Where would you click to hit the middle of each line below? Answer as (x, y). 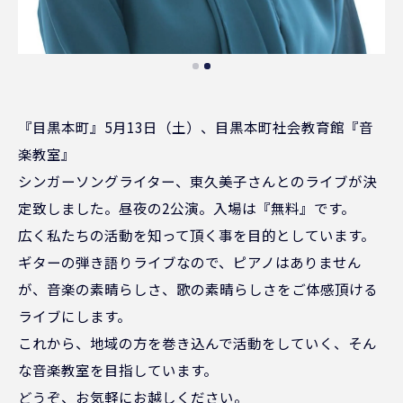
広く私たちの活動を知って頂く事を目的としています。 (197, 234)
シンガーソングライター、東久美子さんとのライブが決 (197, 180)
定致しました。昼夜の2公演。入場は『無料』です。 (187, 207)
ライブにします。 (75, 315)
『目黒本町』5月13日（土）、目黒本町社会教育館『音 (196, 126)
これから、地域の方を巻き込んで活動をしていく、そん (197, 342)
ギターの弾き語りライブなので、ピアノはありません (190, 261)
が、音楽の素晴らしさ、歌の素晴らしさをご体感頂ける (198, 288)
